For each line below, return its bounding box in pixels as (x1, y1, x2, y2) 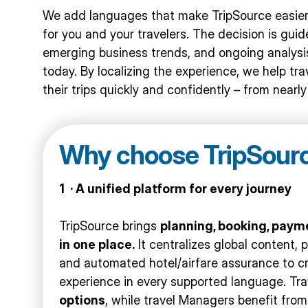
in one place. (59, 236, 135, 252)
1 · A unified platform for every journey (59, 181, 291, 196)
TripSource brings (59, 218, 160, 233)
